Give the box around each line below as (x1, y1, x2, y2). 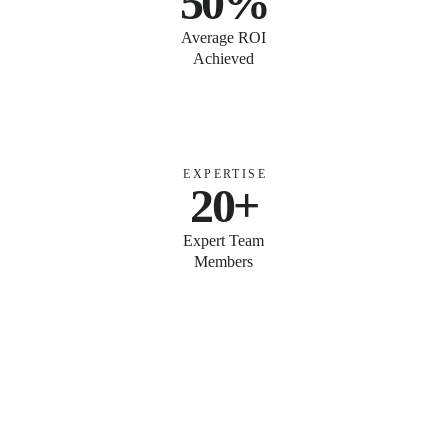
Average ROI (181, 28, 267, 46)
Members (194, 252, 254, 270)
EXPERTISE (183, 166, 267, 181)
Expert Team (183, 231, 265, 249)
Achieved (193, 49, 255, 67)
